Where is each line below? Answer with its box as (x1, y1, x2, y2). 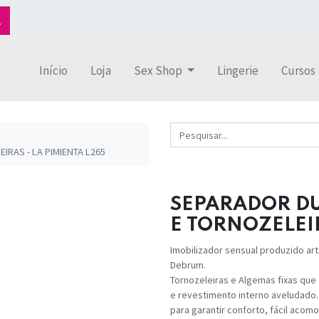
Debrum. (170, 258, 206, 272)
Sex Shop (133, 63, 182, 78)
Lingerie (217, 63, 259, 78)
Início (38, 63, 68, 78)
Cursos (281, 63, 316, 78)
